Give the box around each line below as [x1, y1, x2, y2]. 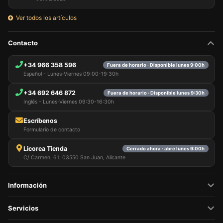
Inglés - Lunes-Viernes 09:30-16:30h [23, 98, 114, 105]
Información [8, 181, 47, 189]
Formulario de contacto [23, 126, 80, 133]
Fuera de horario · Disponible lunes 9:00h [107, 62, 205, 68]
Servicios [8, 204, 38, 212]
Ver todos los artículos [16, 13, 77, 21]
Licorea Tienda [23, 144, 67, 152]
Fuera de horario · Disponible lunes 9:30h [108, 90, 205, 96]
